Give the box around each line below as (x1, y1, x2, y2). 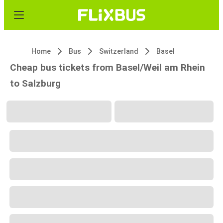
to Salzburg (10, 78, 61, 89)
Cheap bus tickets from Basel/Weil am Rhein (10, 62, 205, 73)
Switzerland (99, 47, 138, 55)
